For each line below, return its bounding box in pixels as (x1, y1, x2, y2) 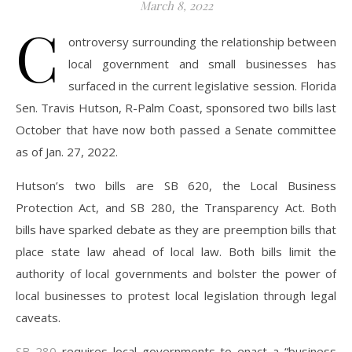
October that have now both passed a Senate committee (16, 122, 336, 137)
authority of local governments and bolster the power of (16, 266, 336, 281)
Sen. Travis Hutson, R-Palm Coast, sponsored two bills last (16, 100, 336, 115)
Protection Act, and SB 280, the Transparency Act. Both (16, 200, 336, 215)
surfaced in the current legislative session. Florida (68, 78, 336, 93)
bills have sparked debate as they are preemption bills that (16, 222, 336, 237)
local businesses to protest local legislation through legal (16, 288, 336, 303)
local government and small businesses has (68, 56, 336, 71)
